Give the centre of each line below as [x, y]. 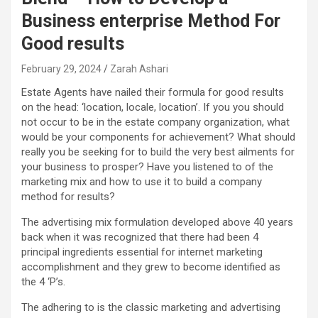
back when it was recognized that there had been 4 [140, 237]
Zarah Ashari [139, 69]
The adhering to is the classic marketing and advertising [151, 308]
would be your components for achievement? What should [158, 137]
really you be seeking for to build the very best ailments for [158, 152]
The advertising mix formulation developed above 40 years [157, 223]
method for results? [68, 197]
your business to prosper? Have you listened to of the [147, 167]
